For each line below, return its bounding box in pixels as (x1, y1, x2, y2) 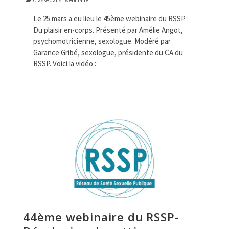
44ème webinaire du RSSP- (23, 209, 179, 224)
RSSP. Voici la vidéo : (33, 59, 96, 69)
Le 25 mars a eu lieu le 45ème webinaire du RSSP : (33, 14, 189, 24)
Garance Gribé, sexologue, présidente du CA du (33, 48, 183, 58)
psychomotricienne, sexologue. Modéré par (33, 36, 171, 47)
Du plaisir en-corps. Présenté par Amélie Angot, (33, 25, 183, 35)
